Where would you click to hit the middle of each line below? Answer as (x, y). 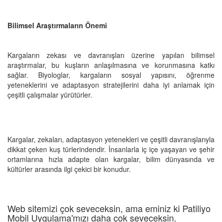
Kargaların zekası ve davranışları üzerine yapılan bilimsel (111, 55)
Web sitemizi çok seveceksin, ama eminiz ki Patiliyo (109, 208)
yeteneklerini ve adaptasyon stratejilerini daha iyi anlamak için (111, 84)
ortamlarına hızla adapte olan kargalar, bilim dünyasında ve (111, 159)
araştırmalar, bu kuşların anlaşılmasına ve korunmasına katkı (111, 65)
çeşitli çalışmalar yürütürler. (50, 94)
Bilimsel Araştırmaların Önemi (57, 25)
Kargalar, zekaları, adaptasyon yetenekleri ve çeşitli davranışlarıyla (111, 139)
